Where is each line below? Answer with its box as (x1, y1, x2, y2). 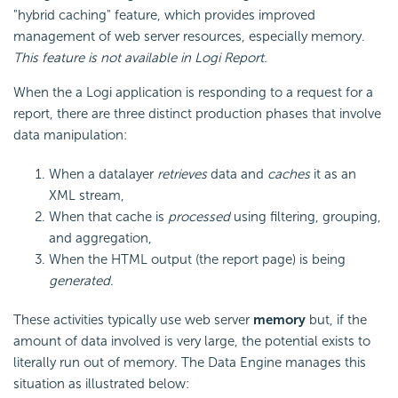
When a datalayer (49, 165, 157, 182)
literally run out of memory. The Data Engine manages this (13, 354, 366, 370)
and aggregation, (49, 229, 152, 246)
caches (267, 165, 310, 182)
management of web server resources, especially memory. (13, 28, 365, 44)
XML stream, (49, 187, 124, 203)
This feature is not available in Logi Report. (13, 49, 267, 66)
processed (168, 208, 230, 225)
